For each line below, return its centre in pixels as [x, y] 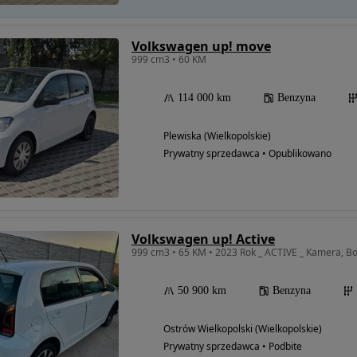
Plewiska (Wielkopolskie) [217, 136]
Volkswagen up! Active [203, 239]
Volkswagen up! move [201, 47]
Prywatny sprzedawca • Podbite [233, 347]
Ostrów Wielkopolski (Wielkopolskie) [243, 329]
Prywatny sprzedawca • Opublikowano [247, 154]
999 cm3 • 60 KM [169, 60]
